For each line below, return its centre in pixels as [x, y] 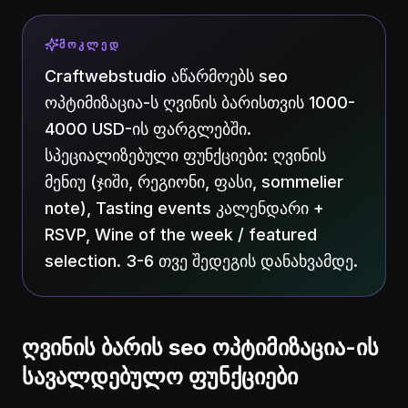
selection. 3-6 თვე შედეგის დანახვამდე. [201, 261]
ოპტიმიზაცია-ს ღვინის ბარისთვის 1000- [200, 102]
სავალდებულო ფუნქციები [160, 377]
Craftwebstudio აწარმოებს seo [166, 76]
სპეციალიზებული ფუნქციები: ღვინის [185, 155]
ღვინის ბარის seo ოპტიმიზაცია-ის [200, 347]
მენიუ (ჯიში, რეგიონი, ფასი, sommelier [194, 182]
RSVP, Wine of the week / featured [181, 235]
